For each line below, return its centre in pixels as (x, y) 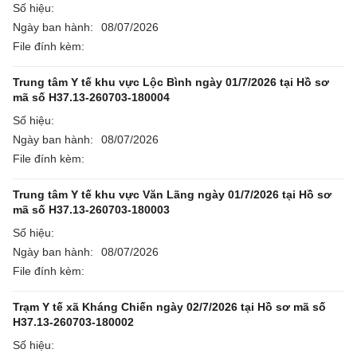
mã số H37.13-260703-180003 (91, 210)
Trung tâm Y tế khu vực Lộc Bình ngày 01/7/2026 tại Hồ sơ (171, 82)
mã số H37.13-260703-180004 (91, 97)
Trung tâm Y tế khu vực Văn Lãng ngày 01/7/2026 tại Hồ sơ (172, 194)
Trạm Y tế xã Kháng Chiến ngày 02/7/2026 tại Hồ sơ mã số (169, 307)
